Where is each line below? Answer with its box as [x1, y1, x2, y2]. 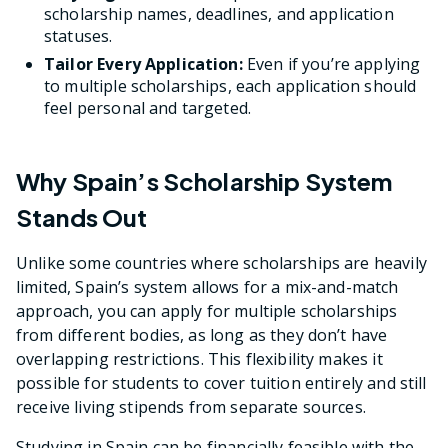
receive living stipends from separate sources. [16, 396, 366, 419]
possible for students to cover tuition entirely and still [16, 372, 427, 395]
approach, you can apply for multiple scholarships [16, 300, 398, 323]
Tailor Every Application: [44, 53, 243, 76]
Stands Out [16, 202, 148, 233]
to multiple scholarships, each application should [44, 75, 417, 98]
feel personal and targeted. [44, 97, 252, 120]
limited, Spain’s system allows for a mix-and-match [16, 276, 399, 299]
